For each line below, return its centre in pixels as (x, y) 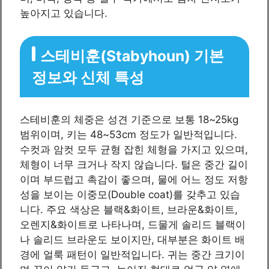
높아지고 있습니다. (64, 13)
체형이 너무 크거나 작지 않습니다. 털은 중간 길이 (134, 164)
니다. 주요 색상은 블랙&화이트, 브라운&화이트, (129, 209)
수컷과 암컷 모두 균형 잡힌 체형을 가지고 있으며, (134, 149)
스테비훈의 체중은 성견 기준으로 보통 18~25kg (129, 119)
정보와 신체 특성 (88, 78)
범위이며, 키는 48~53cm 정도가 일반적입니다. (128, 134)
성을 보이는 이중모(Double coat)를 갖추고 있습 (130, 194)
